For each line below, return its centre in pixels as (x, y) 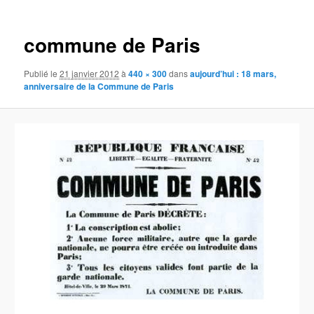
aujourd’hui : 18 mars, (233, 74)
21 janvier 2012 (90, 74)
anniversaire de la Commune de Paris (99, 87)
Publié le (42, 74)
